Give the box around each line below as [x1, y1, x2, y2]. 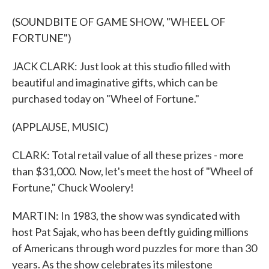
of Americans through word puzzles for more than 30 [12, 241, 257, 255]
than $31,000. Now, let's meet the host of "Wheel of [12, 165, 253, 178]
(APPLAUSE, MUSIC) [12, 120, 109, 133]
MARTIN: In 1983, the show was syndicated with [12, 209, 240, 222]
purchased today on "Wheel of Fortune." [12, 92, 199, 105]
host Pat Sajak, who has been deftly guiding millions [12, 225, 249, 238]
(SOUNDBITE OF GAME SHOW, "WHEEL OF [12, 15, 226, 28]
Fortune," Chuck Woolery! [12, 181, 134, 194]
